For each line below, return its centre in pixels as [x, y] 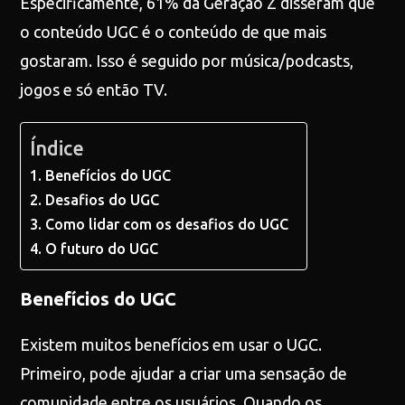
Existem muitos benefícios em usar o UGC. [171, 344]
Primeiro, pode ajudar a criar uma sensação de [184, 373]
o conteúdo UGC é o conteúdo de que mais [174, 32]
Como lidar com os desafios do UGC [166, 224]
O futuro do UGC [101, 249]
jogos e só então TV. [94, 89]
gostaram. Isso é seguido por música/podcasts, [187, 61]
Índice [57, 148]
